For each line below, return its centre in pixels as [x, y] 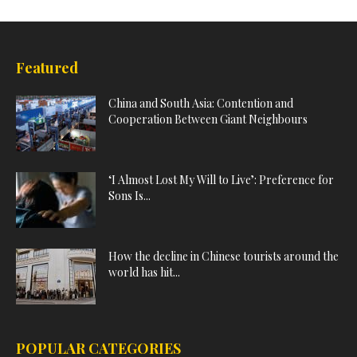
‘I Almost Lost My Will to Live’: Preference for [221, 179]
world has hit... [144, 272]
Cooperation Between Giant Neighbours [208, 119]
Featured [47, 67]
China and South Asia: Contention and [201, 103]
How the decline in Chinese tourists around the [224, 256]
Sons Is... [129, 195]
